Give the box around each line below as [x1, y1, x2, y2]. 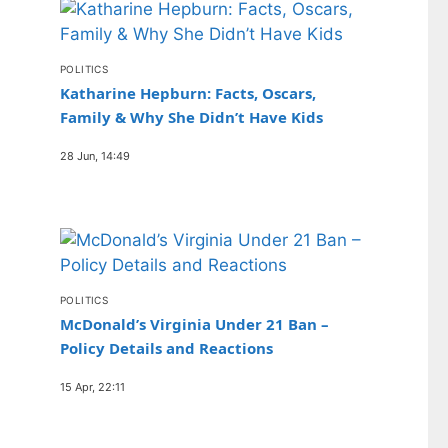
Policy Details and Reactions [60, 337, 273, 358]
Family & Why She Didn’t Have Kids [60, 106, 323, 127]
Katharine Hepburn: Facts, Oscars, [60, 82, 316, 103]
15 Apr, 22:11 [60, 379, 125, 394]
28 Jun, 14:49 [60, 148, 130, 163]
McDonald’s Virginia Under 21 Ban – [60, 313, 329, 334]
